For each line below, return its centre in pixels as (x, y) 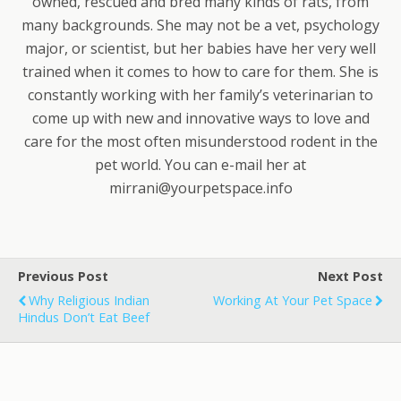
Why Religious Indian (89, 300)
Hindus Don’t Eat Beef (84, 317)
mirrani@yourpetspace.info (200, 188)
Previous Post (63, 276)
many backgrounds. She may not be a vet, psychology (200, 25)
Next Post (350, 276)
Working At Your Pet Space (293, 300)
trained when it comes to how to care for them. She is (200, 72)
